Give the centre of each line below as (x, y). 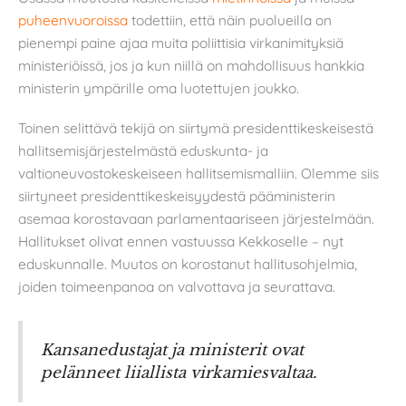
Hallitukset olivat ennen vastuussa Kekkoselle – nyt (181, 241)
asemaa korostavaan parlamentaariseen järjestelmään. (196, 218)
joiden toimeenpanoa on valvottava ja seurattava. (177, 286)
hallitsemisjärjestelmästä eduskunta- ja (143, 150)
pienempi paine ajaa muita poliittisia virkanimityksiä (181, 43)
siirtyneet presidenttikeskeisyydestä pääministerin (177, 195)
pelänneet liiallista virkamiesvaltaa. (179, 373)
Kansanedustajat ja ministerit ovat (172, 350)
